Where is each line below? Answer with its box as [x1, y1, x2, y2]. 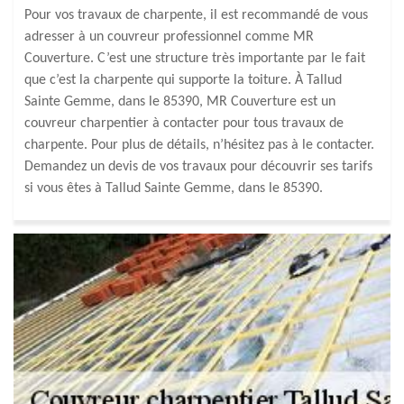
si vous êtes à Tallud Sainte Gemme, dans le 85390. [24, 181, 323, 196]
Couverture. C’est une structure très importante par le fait [24, 51, 365, 66]
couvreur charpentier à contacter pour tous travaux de [24, 116, 344, 131]
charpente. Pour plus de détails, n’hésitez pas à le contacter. [24, 138, 374, 152]
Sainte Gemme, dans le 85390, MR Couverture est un [24, 95, 335, 109]
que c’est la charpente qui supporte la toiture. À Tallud [24, 73, 342, 87]
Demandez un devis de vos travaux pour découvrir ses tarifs [24, 160, 372, 174]
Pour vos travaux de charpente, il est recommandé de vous [24, 8, 368, 23]
